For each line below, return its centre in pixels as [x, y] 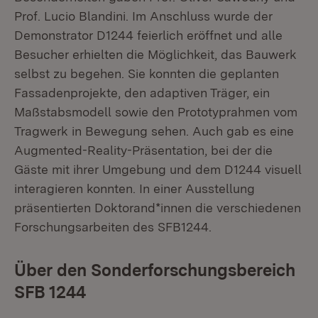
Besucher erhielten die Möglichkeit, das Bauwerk [155, 54]
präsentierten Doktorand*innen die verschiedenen [158, 208]
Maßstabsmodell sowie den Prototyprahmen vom [156, 112]
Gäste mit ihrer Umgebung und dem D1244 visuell [158, 169]
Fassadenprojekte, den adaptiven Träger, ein [142, 93]
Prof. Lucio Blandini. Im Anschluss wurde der [143, 16]
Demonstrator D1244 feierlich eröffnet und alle [148, 35]
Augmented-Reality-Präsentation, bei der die [143, 150]
